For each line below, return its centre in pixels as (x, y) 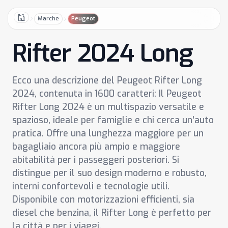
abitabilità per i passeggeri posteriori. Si (96, 160)
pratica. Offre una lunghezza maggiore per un (108, 133)
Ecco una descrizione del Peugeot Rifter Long (107, 80)
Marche (48, 18)
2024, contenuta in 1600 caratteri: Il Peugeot (107, 94)
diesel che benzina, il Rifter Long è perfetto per (112, 213)
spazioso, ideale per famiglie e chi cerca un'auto (113, 120)
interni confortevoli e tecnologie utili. (91, 186)
